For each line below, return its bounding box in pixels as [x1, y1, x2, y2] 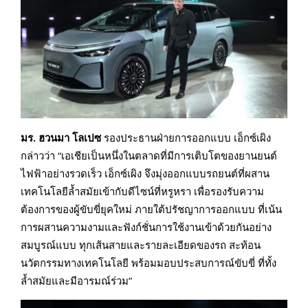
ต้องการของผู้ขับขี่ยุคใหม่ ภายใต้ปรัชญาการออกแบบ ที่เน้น [21, 202, 282, 217]
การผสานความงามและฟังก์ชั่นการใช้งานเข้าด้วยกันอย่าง [21, 220, 272, 234]
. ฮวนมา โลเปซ [33, 131, 101, 145]
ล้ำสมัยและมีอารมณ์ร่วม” [21, 274, 132, 288]
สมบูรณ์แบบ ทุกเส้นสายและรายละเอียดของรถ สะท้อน [21, 238, 261, 252]
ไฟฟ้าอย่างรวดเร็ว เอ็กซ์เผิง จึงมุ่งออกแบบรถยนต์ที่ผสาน [21, 166, 269, 181]
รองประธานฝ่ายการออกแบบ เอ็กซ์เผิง [101, 131, 271, 145]
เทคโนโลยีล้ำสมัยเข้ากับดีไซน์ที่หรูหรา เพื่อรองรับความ [21, 184, 264, 199]
